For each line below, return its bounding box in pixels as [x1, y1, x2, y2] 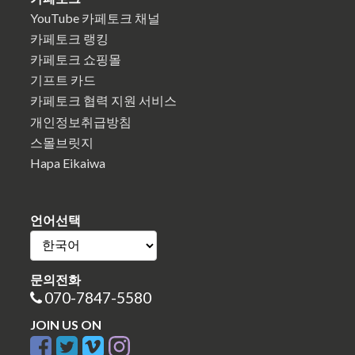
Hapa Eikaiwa [30, 155, 105, 171]
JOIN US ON [30, 316, 101, 332]
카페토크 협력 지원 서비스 [30, 93, 177, 109]
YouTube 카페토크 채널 [30, 10, 160, 25]
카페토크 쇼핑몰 [30, 52, 121, 67]
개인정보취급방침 [30, 113, 132, 129]
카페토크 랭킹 [30, 30, 109, 46]
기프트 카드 [30, 72, 96, 88]
